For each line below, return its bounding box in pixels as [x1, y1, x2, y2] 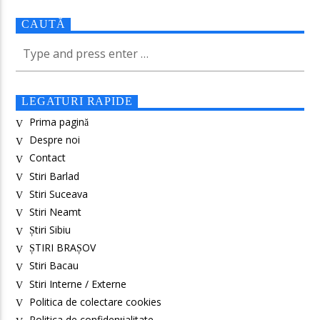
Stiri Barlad [29, 169, 79, 183]
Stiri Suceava [29, 186, 88, 201]
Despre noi [29, 133, 80, 147]
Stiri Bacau [29, 259, 79, 273]
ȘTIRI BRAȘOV [29, 241, 96, 255]
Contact [29, 151, 66, 165]
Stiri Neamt [29, 204, 81, 219]
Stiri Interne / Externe [29, 276, 126, 291]
